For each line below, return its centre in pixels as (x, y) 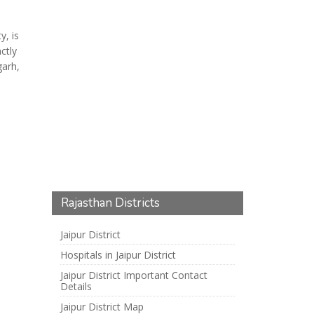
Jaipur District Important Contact (134, 275)
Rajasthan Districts (111, 203)
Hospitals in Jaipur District (118, 255)
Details (76, 286)
